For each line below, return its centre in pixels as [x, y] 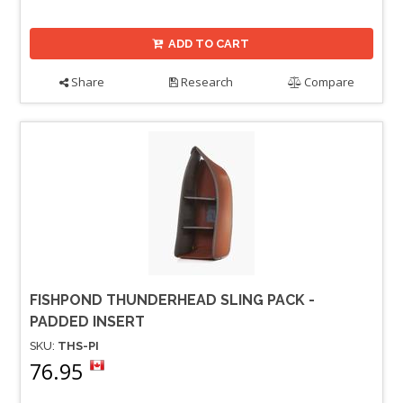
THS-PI [78, 345]
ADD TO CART [209, 43]
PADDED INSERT [87, 321]
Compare [328, 81]
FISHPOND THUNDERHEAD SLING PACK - [172, 300]
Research [206, 81]
